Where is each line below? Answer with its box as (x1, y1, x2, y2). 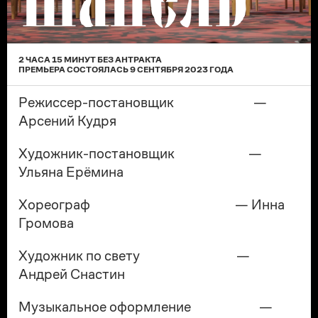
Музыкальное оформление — (18, 299, 273, 314)
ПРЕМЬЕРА (18, 65, 67, 75)
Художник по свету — (18, 248, 250, 263)
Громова (18, 215, 74, 231)
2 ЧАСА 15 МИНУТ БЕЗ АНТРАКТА (18, 55, 162, 65)
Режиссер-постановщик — (18, 94, 267, 110)
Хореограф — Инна (18, 197, 285, 212)
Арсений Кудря (18, 113, 116, 128)
